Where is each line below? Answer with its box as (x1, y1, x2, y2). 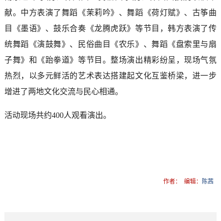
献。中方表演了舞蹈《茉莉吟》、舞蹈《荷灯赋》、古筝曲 (4, 8, 217, 17)
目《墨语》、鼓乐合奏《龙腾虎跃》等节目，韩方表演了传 (4, 24, 217, 33)
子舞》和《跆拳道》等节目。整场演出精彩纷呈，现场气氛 (4, 55, 217, 64)
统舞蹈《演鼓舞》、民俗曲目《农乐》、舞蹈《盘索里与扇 (4, 39, 217, 48)
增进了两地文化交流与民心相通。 (4, 87, 123, 96)
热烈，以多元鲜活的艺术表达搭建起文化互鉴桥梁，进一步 (4, 71, 217, 80)
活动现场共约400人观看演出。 (4, 110, 111, 119)
